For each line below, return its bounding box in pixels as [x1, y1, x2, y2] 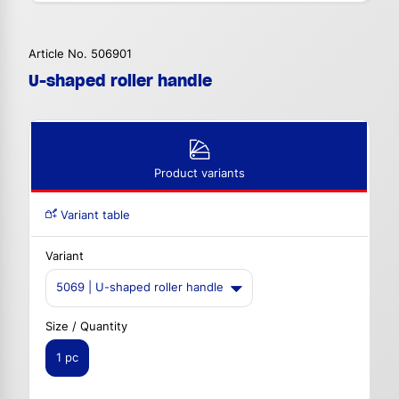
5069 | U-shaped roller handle [56, 281, 224, 295]
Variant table [57, 208, 130, 223]
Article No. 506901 [28, 47, 132, 61]
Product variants [153, 167, 245, 181]
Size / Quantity [45, 319, 127, 333]
